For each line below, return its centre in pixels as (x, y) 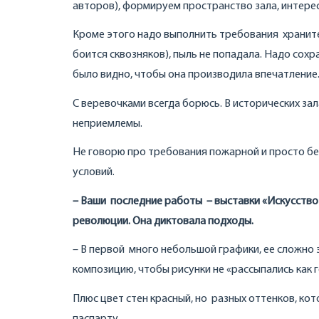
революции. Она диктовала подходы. (163, 221)
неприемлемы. (108, 124)
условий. (94, 173)
